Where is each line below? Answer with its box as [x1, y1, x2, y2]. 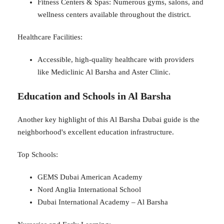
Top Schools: [17, 150, 58, 158]
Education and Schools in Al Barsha [17, 90, 171, 101]
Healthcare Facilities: [17, 32, 82, 41]
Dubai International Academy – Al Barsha [37, 197, 168, 206]
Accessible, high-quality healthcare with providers [37, 55, 194, 63]
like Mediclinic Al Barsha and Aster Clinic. [37, 67, 170, 76]
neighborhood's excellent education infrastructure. [17, 127, 174, 136]
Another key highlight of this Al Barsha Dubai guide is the [17, 115, 199, 123]
